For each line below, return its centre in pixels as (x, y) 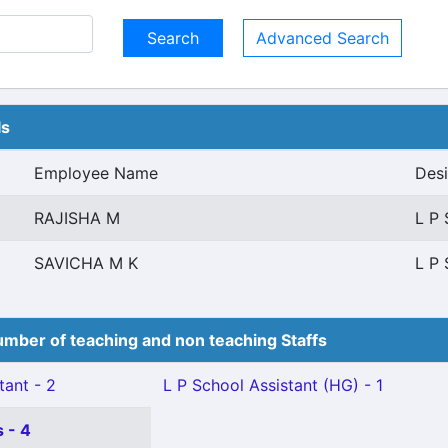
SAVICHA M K (86, 263)
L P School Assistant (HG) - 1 (273, 385)
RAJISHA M (77, 218)
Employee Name (96, 173)
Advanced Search (322, 38)
